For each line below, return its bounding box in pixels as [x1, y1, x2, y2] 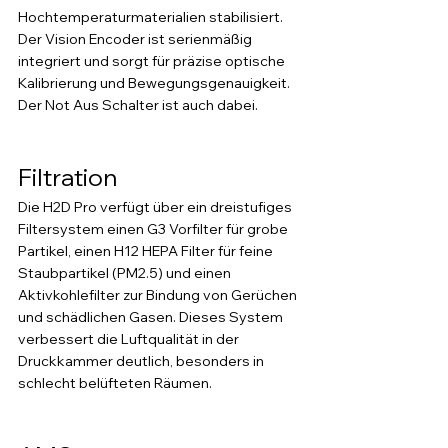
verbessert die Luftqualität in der [18, 330, 242, 348]
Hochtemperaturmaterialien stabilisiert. [18, 8, 286, 26]
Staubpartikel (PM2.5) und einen [18, 264, 234, 282]
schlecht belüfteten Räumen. [18, 374, 212, 392]
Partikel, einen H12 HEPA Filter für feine [18, 242, 276, 260]
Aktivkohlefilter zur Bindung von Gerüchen [18, 286, 300, 304]
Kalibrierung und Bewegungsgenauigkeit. [18, 74, 293, 92]
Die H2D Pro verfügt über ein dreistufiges [18, 198, 295, 216]
